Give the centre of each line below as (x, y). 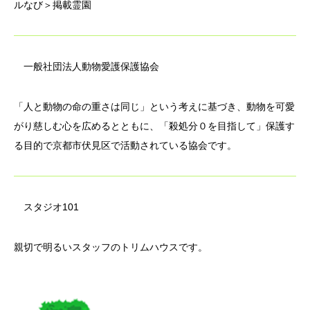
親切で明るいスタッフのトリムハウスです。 (111, 247)
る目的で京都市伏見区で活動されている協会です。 (125, 145)
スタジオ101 (51, 207)
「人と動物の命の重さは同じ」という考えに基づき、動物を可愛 (154, 106)
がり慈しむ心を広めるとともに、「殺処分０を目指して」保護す (154, 126)
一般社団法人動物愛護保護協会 (91, 66)
